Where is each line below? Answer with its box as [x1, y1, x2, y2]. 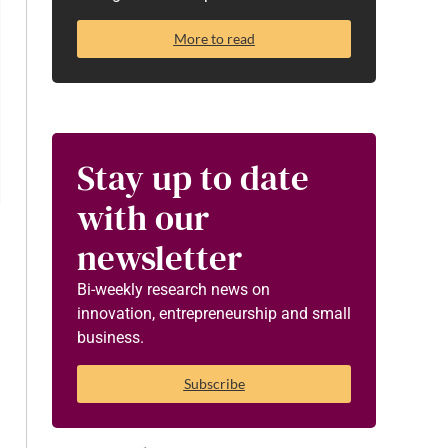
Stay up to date [77, 154, 309, 203]
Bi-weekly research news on [77, 280, 270, 300]
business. [77, 328, 144, 348]
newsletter [77, 234, 242, 283]
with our [77, 194, 209, 243]
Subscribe [183, 374, 245, 392]
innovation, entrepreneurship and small [77, 304, 351, 324]
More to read [173, 30, 255, 48]
